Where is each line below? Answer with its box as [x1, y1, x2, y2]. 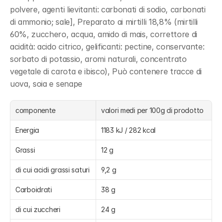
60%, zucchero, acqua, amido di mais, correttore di [10, 29, 197, 39]
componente [15, 106, 56, 114]
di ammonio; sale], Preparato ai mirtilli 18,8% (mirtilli [10, 17, 198, 27]
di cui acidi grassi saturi [15, 166, 90, 174]
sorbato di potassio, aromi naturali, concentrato [10, 54, 187, 64]
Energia [15, 126, 40, 134]
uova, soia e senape [10, 79, 82, 89]
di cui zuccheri [15, 205, 60, 214]
